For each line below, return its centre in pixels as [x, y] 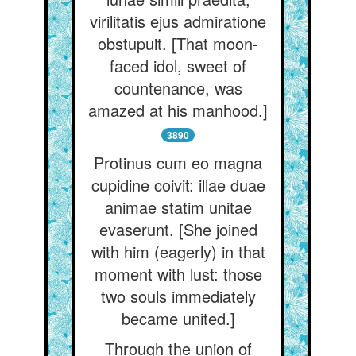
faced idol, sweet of [178, 66]
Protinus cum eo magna [178, 163]
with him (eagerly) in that [178, 252]
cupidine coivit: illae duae [178, 185]
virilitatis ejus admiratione [178, 21]
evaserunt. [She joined [178, 229]
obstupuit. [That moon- [178, 43]
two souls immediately [178, 296]
